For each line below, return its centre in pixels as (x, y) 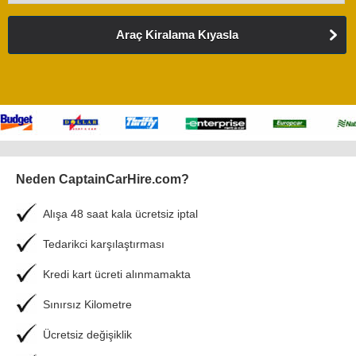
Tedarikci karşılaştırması (104, 244)
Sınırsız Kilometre (87, 304)
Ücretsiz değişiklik (87, 335)
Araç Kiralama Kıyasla (177, 35)
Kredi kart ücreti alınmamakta (117, 274)
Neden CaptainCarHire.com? (103, 179)
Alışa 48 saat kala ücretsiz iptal (120, 214)
